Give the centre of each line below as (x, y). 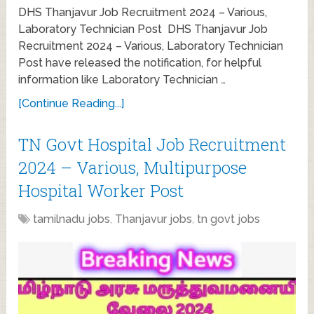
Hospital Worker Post (101, 190)
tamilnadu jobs (72, 219)
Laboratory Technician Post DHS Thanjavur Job (143, 29)
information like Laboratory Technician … (122, 79)
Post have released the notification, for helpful (140, 62)
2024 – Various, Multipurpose (133, 167)
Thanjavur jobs (154, 219)
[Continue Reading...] (71, 103)
